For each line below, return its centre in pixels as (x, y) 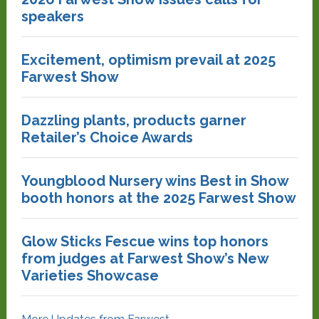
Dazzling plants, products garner (134, 120)
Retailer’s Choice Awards (107, 137)
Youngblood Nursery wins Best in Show (155, 181)
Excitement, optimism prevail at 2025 (148, 60)
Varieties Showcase (91, 276)
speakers (52, 16)
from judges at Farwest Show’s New (145, 258)
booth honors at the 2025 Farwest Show (158, 198)
